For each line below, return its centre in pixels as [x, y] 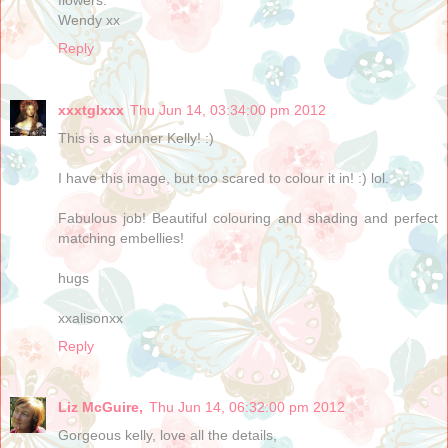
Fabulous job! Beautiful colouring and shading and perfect [248, 217]
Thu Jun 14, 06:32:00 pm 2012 [247, 407]
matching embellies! [121, 237]
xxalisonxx [90, 317]
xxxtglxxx [91, 109]
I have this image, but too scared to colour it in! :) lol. [223, 177]
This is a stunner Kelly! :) [136, 137]
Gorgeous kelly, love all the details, [167, 435]
